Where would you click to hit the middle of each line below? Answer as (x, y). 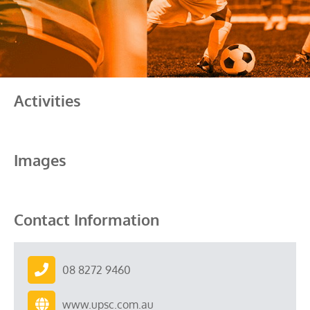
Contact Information (86, 219)
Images (40, 160)
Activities (47, 100)
